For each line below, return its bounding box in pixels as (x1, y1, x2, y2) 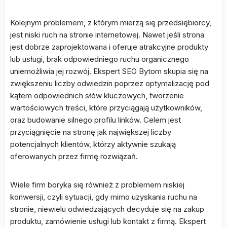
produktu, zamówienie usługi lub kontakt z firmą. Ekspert (10, 216, 206, 226)
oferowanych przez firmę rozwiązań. (10, 152, 138, 161)
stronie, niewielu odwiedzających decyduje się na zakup (10, 204, 204, 214)
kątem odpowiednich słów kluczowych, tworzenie (10, 91, 184, 100)
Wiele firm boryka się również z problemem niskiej (10, 180, 184, 190)
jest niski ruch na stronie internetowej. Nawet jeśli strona (10, 30, 204, 40)
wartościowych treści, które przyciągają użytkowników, (10, 103, 202, 112)
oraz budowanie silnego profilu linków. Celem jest (10, 115, 181, 125)
